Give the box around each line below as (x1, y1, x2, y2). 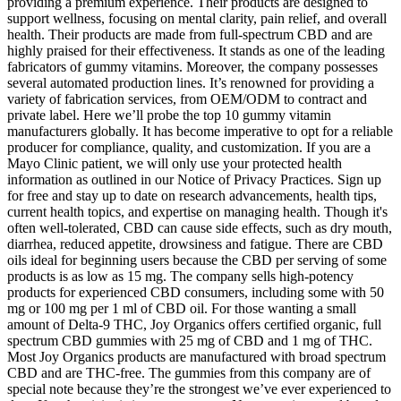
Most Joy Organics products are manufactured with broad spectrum (7, 348, 386, 364)
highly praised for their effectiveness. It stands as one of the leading (7, 42, 385, 58)
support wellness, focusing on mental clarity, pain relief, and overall (7, 10, 387, 26)
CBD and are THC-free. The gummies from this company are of (7, 364, 371, 380)
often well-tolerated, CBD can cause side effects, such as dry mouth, (7, 219, 392, 235)
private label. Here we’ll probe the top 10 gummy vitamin (7, 107, 331, 123)
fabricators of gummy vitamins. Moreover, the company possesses (7, 58, 378, 74)
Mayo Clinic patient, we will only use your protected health (7, 155, 342, 171)
